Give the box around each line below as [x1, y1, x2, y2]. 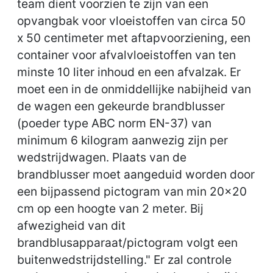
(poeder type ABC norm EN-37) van [17, 116, 211, 130]
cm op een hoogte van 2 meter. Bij [17, 201, 204, 216]
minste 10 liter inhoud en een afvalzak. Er [17, 65, 241, 79]
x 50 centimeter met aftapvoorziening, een [17, 30, 250, 45]
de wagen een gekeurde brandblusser [17, 99, 225, 113]
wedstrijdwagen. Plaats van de [17, 150, 186, 165]
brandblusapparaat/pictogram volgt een [17, 235, 238, 250]
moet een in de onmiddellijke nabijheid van [17, 82, 251, 96]
